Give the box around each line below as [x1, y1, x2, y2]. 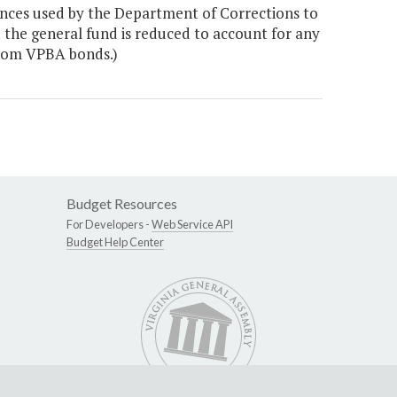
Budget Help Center [66, 235, 164, 250]
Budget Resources [66, 195, 177, 213]
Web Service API [152, 217, 233, 232]
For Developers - [66, 217, 152, 232]
